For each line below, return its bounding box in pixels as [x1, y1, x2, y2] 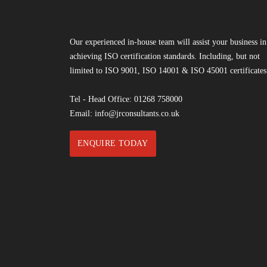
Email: [70, 109, 95, 119]
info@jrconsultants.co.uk [95, 109, 179, 119]
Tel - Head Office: [70, 95, 134, 104]
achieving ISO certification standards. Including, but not [70, 52, 260, 61]
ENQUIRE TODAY [77, 139, 148, 148]
